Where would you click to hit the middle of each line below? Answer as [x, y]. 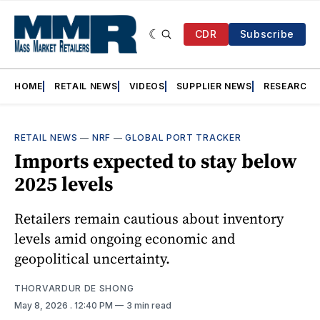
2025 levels [64, 184]
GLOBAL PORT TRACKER [183, 138]
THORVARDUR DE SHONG [74, 289]
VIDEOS [147, 86]
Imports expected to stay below [156, 161]
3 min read [149, 306]
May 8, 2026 [42, 306]
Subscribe [267, 34]
